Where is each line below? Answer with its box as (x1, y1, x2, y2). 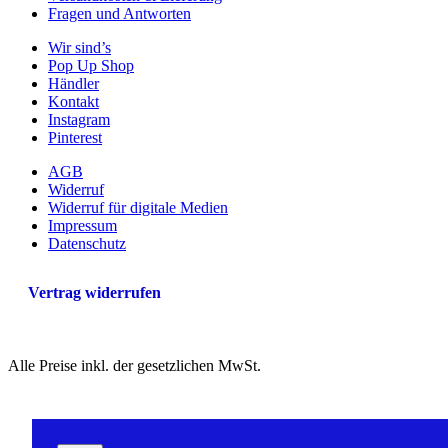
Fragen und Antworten (48, 4, 191, 22)
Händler (48, 74, 99, 92)
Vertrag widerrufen (28, 283, 161, 301)
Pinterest (48, 128, 102, 146)
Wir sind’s (48, 38, 111, 56)
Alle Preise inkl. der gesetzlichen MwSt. (8, 356, 261, 374)
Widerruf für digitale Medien (48, 198, 228, 216)
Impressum (48, 216, 117, 234)
